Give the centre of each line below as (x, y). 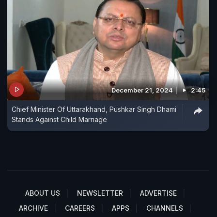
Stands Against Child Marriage (59, 119)
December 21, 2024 (142, 90)
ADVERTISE (158, 193)
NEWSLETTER (100, 193)
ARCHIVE (33, 208)
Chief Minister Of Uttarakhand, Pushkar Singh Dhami (94, 109)
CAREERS (80, 208)
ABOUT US (43, 193)
